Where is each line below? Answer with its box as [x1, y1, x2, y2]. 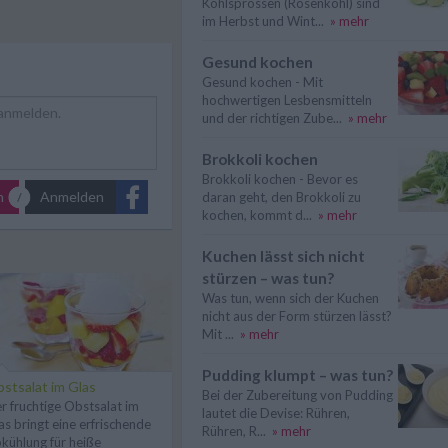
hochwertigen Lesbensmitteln [202, 92, 372, 108]
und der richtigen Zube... [202, 110, 342, 126]
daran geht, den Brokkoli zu [202, 189, 361, 205]
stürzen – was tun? [202, 269, 334, 287]
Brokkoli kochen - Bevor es [202, 171, 358, 187]
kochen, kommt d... [202, 207, 312, 223]
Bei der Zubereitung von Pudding [202, 387, 393, 403]
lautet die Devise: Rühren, [202, 405, 350, 421]
